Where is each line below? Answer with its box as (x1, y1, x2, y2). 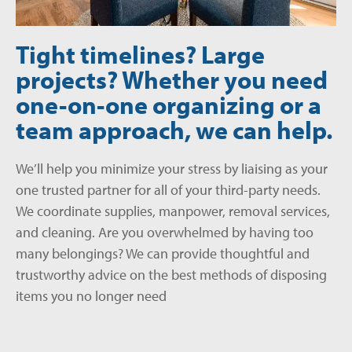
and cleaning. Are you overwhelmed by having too (16, 223, 313, 242)
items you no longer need (16, 287, 167, 306)
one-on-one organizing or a (16, 89, 321, 121)
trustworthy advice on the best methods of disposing (16, 266, 327, 284)
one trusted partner (16, 181, 131, 200)
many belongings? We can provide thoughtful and (16, 244, 310, 263)
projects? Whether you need (16, 64, 328, 96)
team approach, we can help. (16, 114, 332, 146)
